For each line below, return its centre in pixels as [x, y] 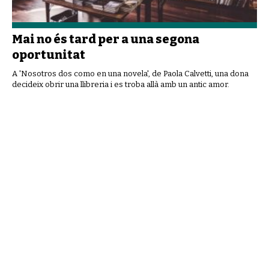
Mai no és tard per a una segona [106, 39]
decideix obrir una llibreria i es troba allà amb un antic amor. [121, 84]
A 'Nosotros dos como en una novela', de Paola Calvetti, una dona [130, 73]
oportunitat [49, 54]
